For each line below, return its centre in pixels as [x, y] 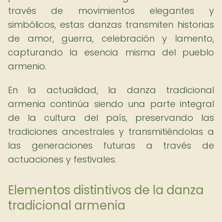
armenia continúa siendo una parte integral [111, 104]
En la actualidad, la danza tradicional [111, 90]
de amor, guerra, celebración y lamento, [111, 38]
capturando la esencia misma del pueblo [111, 52]
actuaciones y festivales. [62, 159]
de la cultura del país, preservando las [111, 118]
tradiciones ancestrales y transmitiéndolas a [111, 132]
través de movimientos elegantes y [111, 11]
